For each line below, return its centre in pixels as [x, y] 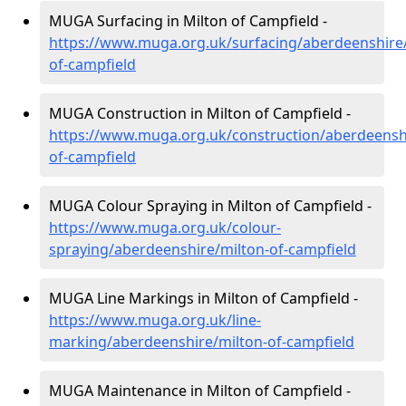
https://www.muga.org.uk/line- [155, 320]
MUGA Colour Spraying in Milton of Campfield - [210, 206]
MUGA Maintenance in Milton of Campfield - [200, 391]
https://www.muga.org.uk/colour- [165, 227]
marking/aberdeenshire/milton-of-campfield [202, 342]
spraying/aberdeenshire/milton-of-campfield [203, 249]
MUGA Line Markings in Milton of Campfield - [203, 298]
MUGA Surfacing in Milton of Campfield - [188, 21]
